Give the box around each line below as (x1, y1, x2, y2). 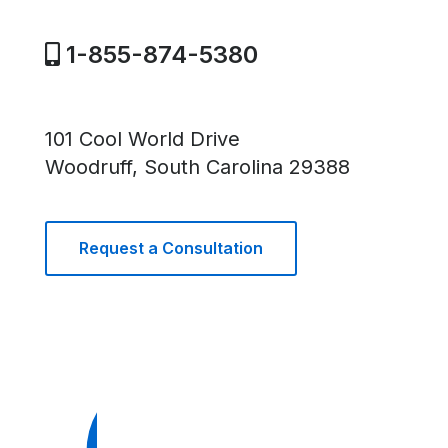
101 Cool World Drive (45, 127, 240, 152)
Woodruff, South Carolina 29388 (45, 155, 350, 180)
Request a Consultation (79, 238, 263, 259)
